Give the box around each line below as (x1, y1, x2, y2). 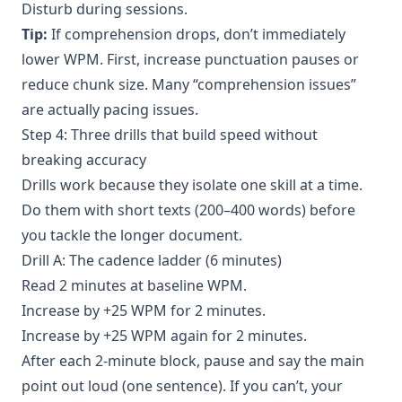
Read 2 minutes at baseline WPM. (22, 275, 247, 295)
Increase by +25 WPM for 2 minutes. (22, 300, 266, 320)
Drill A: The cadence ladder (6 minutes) (22, 249, 282, 270)
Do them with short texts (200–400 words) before (22, 199, 355, 220)
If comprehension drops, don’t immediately (48, 23, 345, 44)
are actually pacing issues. (22, 99, 198, 119)
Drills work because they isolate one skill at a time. (22, 174, 363, 195)
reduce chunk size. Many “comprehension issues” (22, 74, 356, 94)
